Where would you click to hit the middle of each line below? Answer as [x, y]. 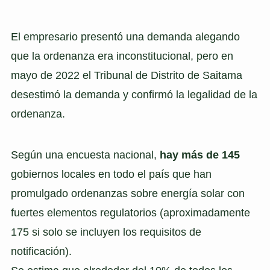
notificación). [41, 251]
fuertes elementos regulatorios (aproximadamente [130, 212]
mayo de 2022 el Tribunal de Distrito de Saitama [126, 76]
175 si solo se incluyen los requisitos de [106, 232]
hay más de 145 [199, 155]
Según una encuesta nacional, [85, 155]
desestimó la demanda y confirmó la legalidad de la [134, 95]
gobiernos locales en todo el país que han [111, 174]
